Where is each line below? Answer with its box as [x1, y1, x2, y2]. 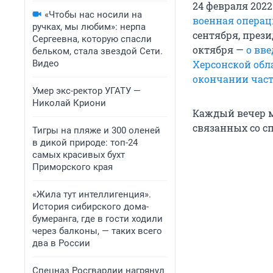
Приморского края [32, 161, 113, 172]
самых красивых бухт [32, 149, 125, 160]
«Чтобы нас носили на [44, 9, 142, 20]
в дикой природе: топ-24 [32, 137, 138, 148]
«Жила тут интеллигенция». [32, 189, 151, 200]
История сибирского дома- [32, 201, 149, 212]
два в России [32, 238, 90, 249]
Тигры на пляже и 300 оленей [32, 125, 160, 136]
